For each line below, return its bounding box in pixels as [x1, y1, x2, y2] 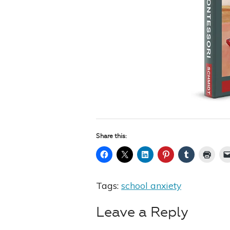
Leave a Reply [96, 204, 188, 221]
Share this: [96, 132, 127, 140]
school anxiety [121, 180, 181, 191]
